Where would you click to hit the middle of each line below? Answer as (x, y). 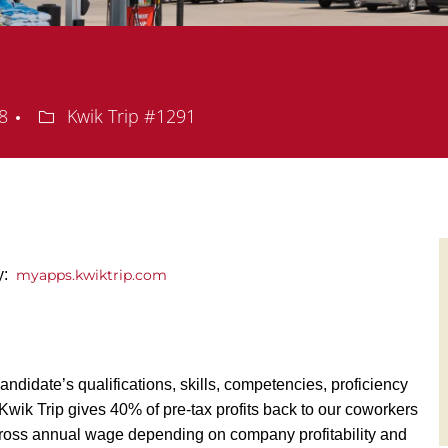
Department (87, 115)
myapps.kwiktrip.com (93, 275)
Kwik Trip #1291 (129, 116)
